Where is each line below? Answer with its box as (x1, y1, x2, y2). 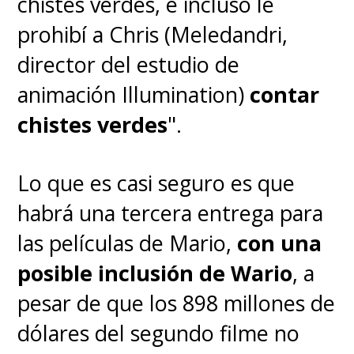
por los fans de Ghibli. (17, 6, 229, 36)
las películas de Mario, (17, 228, 238, 258)
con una (237, 228, 322, 258)
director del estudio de (17, 50, 240, 80)
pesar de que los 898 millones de (17, 288, 336, 318)
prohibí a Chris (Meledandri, (17, 20, 288, 50)
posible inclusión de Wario (17, 258, 293, 288)
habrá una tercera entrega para (17, 198, 324, 228)
